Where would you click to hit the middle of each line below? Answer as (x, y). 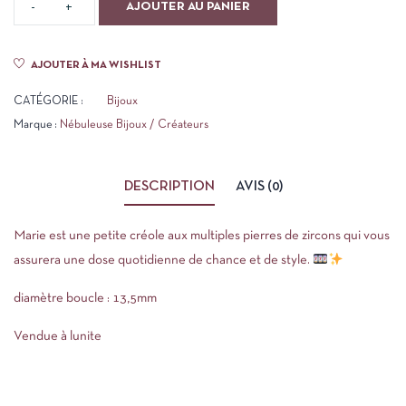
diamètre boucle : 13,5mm (85, 298)
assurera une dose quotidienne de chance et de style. (163, 260)
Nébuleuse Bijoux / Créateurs (134, 125)
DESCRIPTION (169, 187)
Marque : (37, 125)
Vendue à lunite (58, 336)
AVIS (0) (259, 187)
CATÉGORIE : (48, 101)
